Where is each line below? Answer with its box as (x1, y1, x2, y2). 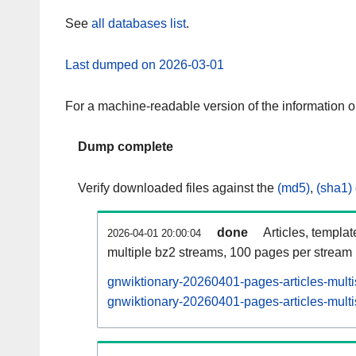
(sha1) (316, 181, 352, 195)
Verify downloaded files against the (78, 181, 277, 195)
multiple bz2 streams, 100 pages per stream (107, 246, 352, 260)
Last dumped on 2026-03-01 (65, 57, 224, 72)
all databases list (91, 17, 186, 31)
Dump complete (78, 140, 173, 154)
